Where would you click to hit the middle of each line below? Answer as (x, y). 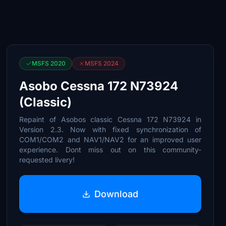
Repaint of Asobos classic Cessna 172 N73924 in (110, 119)
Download (117, 194)
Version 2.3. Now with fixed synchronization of (110, 129)
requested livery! (47, 160)
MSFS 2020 (49, 63)
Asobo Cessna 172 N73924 (99, 86)
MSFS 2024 (102, 63)
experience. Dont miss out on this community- (110, 150)
